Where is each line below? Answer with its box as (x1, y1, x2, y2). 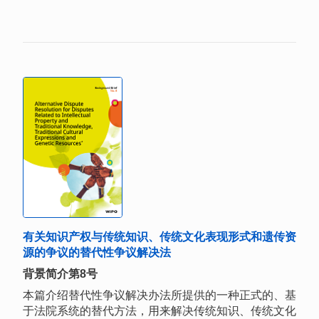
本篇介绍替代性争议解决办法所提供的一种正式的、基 (23, 288, 296, 301)
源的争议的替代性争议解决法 (23, 246, 171, 258)
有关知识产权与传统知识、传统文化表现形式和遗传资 (23, 230, 296, 243)
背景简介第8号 (23, 267, 98, 280)
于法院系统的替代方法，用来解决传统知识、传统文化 (23, 304, 296, 317)
